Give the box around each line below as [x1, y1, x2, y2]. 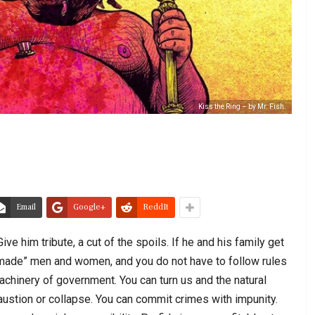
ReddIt [143, 201, 169, 212]
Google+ [73, 201, 105, 212]
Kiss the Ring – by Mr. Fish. [198, 102, 286, 110]
